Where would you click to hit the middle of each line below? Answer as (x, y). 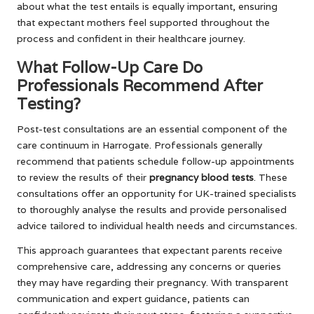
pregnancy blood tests (202, 177)
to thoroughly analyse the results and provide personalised (152, 209)
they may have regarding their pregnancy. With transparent (152, 282)
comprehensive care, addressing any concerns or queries (149, 266)
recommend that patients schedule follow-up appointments (156, 161)
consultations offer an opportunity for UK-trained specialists (157, 193)
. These (271, 177)
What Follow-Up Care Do (110, 67)
